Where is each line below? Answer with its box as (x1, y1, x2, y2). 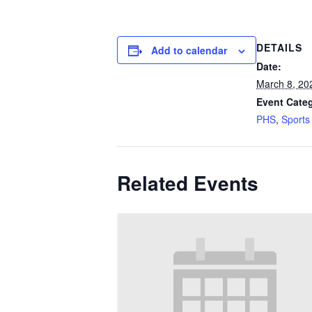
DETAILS (256, 40, 302, 54)
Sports (281, 112, 310, 126)
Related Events (117, 169, 258, 197)
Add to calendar (151, 43, 227, 57)
